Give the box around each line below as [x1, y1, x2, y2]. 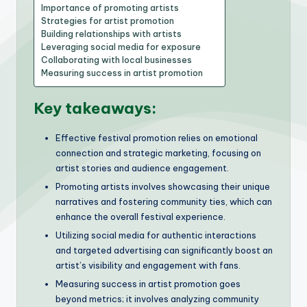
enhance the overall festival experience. [56, 210, 225, 222]
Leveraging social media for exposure [41, 41, 201, 52]
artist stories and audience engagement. [56, 162, 229, 173]
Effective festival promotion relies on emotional [56, 132, 258, 143]
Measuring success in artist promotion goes [56, 278, 241, 290]
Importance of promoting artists [41, 2, 179, 13]
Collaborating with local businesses [41, 54, 192, 65]
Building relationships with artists [41, 28, 182, 39]
